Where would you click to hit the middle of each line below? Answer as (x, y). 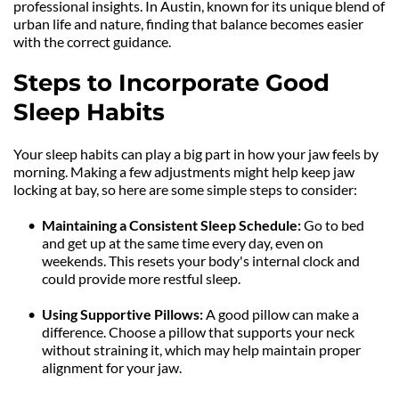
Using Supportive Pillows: (124, 314)
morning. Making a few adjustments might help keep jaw (184, 172)
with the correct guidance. (92, 42)
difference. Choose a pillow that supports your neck (198, 332)
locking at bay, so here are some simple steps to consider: (185, 190)
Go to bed (333, 225)
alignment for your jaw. (112, 368)
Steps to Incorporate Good (171, 83)
